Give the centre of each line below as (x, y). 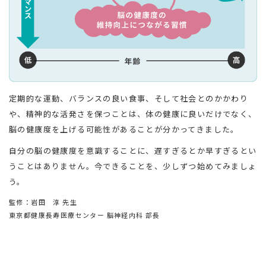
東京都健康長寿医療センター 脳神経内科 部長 (85, 215)
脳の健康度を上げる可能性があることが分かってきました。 (124, 129)
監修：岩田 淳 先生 (43, 202)
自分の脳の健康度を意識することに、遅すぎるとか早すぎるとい (133, 151)
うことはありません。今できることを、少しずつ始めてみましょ (133, 166)
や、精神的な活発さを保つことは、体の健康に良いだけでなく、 (133, 114)
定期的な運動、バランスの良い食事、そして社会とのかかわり (129, 99)
